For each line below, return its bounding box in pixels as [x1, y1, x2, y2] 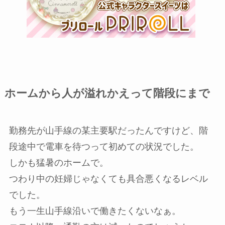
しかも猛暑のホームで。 [9, 157, 108, 168]
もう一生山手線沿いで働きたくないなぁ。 [9, 205, 181, 216]
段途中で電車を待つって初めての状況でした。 [9, 141, 199, 152]
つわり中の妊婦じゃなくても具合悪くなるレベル [9, 173, 208, 184]
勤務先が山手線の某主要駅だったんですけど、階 [9, 125, 208, 136]
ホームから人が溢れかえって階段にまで [4, 87, 210, 99]
